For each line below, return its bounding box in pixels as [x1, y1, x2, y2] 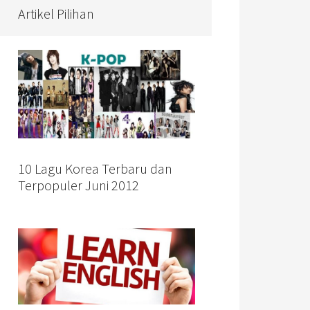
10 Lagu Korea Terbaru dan [18, 160, 172, 177]
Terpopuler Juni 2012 [18, 176, 139, 194]
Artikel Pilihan [18, 5, 94, 22]
